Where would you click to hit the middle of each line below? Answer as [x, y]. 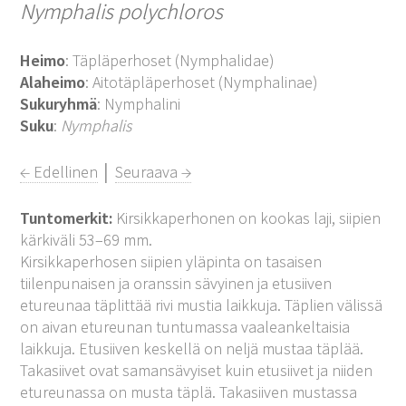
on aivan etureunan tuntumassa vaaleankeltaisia [185, 326]
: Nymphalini [139, 103]
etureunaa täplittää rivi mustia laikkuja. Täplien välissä [202, 304]
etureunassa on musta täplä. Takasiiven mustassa [189, 391]
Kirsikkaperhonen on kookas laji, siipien [247, 217]
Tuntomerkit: [67, 217]
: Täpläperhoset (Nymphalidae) [170, 60]
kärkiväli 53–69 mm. [87, 239]
